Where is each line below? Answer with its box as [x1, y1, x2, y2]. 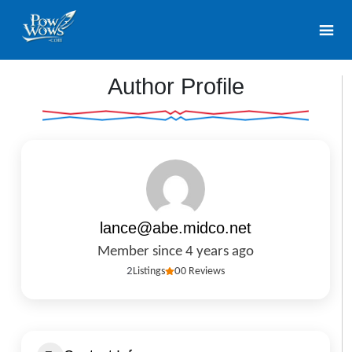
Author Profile [107, 74, 244, 99]
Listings [133, 265, 165, 277]
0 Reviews [181, 265, 225, 277]
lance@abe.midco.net [100, 218, 251, 236]
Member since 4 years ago [97, 244, 254, 259]
